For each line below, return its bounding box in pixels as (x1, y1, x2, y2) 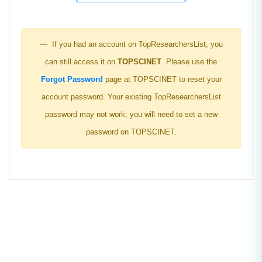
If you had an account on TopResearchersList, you (49, 39, 223, 49)
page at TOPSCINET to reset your (102, 74, 222, 84)
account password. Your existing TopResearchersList (41, 92, 221, 101)
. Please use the (161, 57, 217, 66)
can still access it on (45, 57, 118, 66)
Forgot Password (40, 74, 103, 84)
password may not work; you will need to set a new (44, 109, 218, 119)
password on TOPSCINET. (85, 127, 177, 136)
